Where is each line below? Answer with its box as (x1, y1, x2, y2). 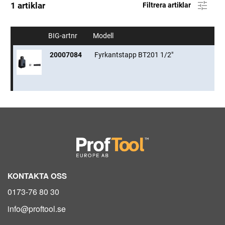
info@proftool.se (8, 203, 66, 215)
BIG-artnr (48, 32, 79, 40)
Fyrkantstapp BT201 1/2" (94, 51, 173, 59)
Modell (93, 32, 115, 40)
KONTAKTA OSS (8, 170, 67, 182)
